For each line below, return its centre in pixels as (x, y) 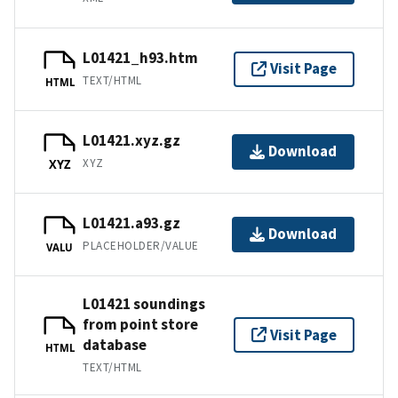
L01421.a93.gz (131, 223)
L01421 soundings (144, 303)
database (115, 344)
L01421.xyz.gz (131, 141)
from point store (140, 324)
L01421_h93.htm (140, 58)
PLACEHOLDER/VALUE (141, 246)
